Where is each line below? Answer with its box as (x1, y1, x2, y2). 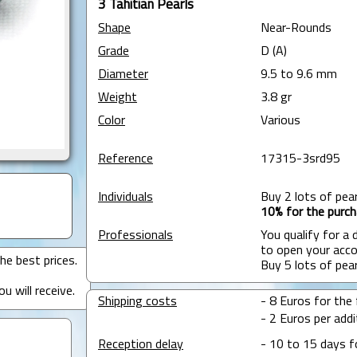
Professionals (97, 229, 173, 243)
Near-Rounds (260, 22, 331, 36)
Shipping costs (97, 296, 177, 309)
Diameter (97, 69, 148, 82)
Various (260, 115, 300, 128)
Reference (97, 153, 153, 167)
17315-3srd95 (260, 153, 340, 167)
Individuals (97, 191, 153, 205)
